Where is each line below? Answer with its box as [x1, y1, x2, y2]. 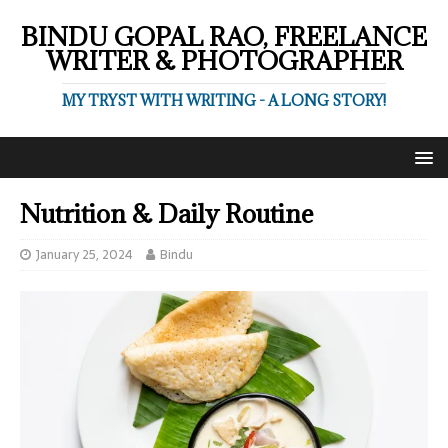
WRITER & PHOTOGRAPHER [45, 44, 403, 77]
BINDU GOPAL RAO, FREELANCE [21, 20, 427, 53]
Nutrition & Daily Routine [20, 197, 314, 230]
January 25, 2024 [36, 244, 133, 265]
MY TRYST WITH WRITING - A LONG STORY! [62, 91, 386, 110]
